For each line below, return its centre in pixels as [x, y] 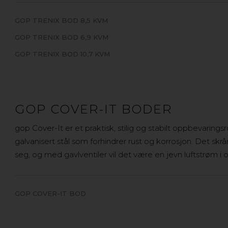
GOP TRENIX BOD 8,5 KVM [62, 21]
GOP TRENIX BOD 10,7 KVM [63, 54]
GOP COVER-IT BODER [94, 109]
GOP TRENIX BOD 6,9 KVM [62, 37]
